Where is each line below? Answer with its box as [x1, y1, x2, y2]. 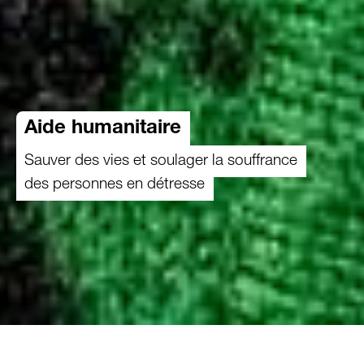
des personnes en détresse [24, 174, 205, 192]
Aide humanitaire [24, 119, 181, 139]
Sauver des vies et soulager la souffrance [24, 150, 297, 168]
